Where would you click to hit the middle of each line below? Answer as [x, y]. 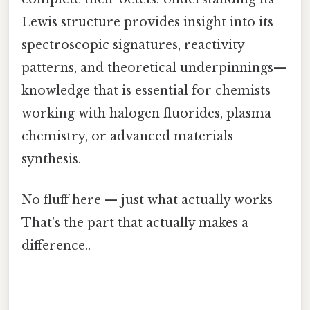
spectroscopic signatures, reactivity [133, 45]
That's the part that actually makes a [135, 223]
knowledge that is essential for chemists [146, 90]
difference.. [56, 246]
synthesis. [51, 159]
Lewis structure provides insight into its [147, 22]
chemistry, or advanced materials [127, 136]
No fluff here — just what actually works [147, 200]
